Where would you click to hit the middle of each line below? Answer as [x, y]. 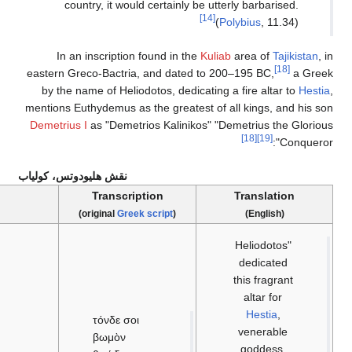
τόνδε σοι [304, 319]
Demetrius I [247, 125]
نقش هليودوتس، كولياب [261, 176]
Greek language [124, 213]
